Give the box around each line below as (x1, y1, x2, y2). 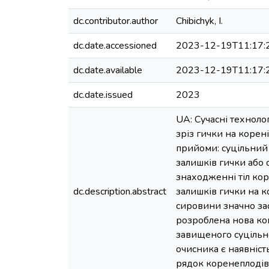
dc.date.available (73, 64, 142, 77)
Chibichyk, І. (176, 14, 223, 28)
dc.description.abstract (73, 185, 166, 198)
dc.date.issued (73, 88, 133, 101)
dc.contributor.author (73, 14, 158, 28)
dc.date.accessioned (73, 39, 157, 52)
